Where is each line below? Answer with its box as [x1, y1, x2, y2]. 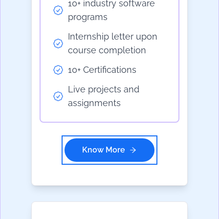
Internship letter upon [68, 31, 157, 42]
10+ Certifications [68, 65, 136, 75]
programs [68, 12, 108, 22]
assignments [68, 98, 121, 109]
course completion [68, 45, 146, 56]
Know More [82, 145, 125, 155]
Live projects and [68, 84, 139, 95]
